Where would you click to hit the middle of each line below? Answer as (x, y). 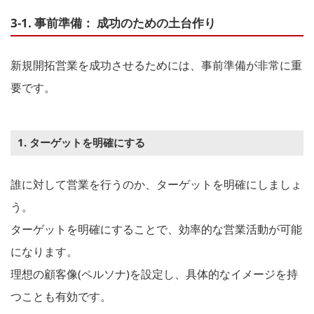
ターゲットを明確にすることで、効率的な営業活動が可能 (156, 229)
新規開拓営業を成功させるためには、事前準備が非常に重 (156, 65)
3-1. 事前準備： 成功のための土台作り (113, 22)
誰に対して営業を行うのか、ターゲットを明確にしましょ (156, 184)
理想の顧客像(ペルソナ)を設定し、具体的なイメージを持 (154, 274)
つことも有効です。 (61, 296)
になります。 (44, 251)
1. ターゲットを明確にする (81, 142)
